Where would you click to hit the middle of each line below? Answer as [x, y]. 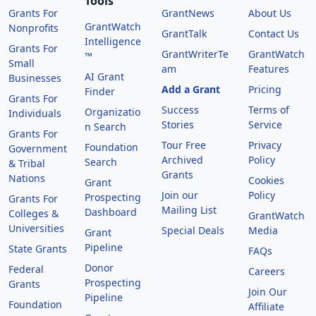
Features [268, 68]
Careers [266, 271]
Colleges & [34, 213]
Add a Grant [190, 89]
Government [38, 148]
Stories [177, 124]
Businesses [35, 78]
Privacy [265, 145]
